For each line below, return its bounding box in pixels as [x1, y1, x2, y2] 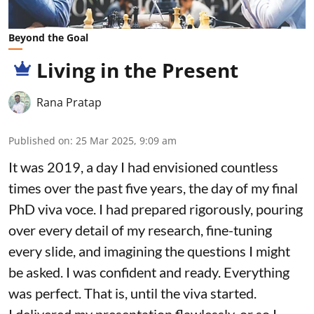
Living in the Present [36, 57, 238, 84]
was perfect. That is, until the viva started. [8, 285, 257, 302]
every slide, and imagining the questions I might [8, 243, 290, 260]
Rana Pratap [36, 95, 102, 111]
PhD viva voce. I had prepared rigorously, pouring [8, 200, 303, 218]
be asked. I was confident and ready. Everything [8, 264, 289, 281]
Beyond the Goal [8, 31, 88, 45]
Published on [8, 134, 70, 148]
